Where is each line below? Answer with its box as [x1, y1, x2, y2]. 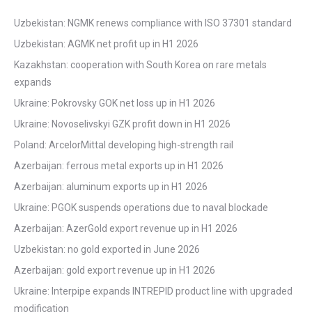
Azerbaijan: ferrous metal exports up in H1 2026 [14, 159, 224, 171]
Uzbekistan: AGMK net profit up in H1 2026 [14, 38, 198, 49]
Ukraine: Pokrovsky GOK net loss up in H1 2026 [14, 97, 215, 109]
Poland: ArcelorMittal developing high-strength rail [14, 139, 233, 150]
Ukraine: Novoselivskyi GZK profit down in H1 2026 [14, 118, 231, 130]
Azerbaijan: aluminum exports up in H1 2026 [14, 180, 208, 192]
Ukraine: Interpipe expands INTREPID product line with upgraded [14, 285, 292, 297]
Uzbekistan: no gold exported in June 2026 [14, 243, 200, 255]
